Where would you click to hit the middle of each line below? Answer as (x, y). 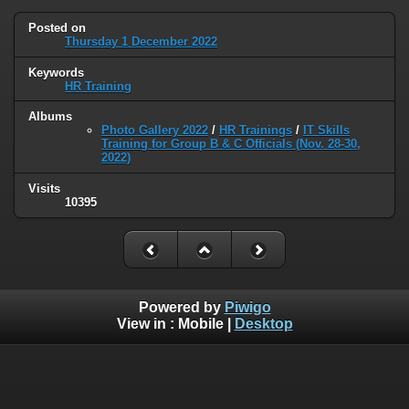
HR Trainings (256, 131)
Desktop (263, 323)
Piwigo (247, 307)
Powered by (181, 307)
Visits (44, 189)
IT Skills (326, 131)
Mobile (200, 323)
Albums (50, 117)
